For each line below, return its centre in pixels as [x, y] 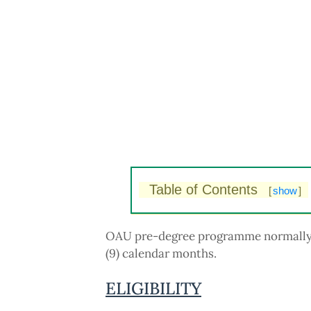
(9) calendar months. [161, 253]
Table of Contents [205, 190]
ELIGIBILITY [153, 288]
